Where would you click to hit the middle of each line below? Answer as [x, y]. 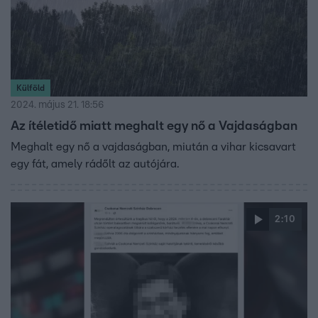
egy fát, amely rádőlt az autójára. [95, 164]
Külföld [31, 88]
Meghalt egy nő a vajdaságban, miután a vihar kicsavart [153, 147]
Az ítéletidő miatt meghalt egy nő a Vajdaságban [154, 127]
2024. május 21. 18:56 [57, 105]
